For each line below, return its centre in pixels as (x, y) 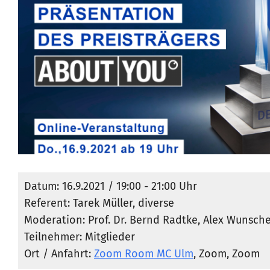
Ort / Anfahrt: (59, 255)
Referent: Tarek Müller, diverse (99, 204)
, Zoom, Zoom (227, 255)
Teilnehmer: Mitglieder (80, 238)
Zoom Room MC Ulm (144, 255)
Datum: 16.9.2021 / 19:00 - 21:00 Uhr (111, 187)
